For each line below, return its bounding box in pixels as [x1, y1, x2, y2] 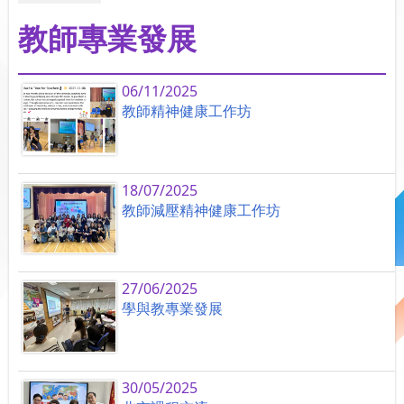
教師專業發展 [18, 18, 197, 60]
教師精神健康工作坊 [122, 101, 252, 122]
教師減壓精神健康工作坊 [122, 199, 281, 220]
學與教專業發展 [122, 298, 224, 319]
